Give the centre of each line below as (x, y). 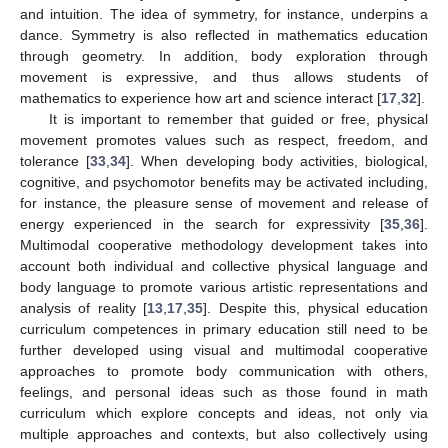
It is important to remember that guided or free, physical (238, 118)
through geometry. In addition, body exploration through (224, 55)
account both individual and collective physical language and (224, 265)
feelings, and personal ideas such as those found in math (224, 391)
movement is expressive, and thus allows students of (224, 76)
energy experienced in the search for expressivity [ (202, 223)
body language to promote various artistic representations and (224, 286)
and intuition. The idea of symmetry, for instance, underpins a (224, 13)
